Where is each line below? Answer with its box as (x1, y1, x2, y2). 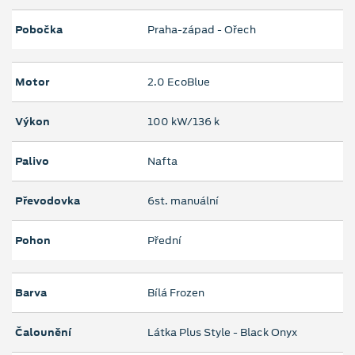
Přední (147, 233, 181, 249)
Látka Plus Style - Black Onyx (147, 325, 297, 341)
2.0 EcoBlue (147, 74, 210, 90)
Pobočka (15, 22, 63, 38)
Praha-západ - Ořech (147, 22, 256, 38)
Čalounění (15, 325, 71, 341)
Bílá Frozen (147, 285, 204, 301)
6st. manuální (147, 193, 219, 209)
